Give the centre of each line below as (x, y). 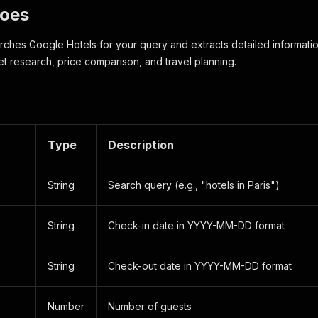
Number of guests (150, 306)
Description (141, 145)
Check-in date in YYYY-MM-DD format (196, 225)
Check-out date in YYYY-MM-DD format (200, 266)
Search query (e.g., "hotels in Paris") (194, 185)
